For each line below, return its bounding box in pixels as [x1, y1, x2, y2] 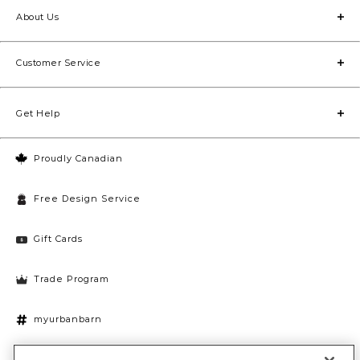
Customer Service [16, 57, 100, 69]
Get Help [16, 108, 59, 120]
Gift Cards [34, 233, 83, 245]
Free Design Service [34, 193, 141, 205]
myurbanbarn [34, 313, 102, 325]
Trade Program [34, 273, 109, 285]
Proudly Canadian [34, 153, 123, 165]
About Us [16, 11, 59, 23]
